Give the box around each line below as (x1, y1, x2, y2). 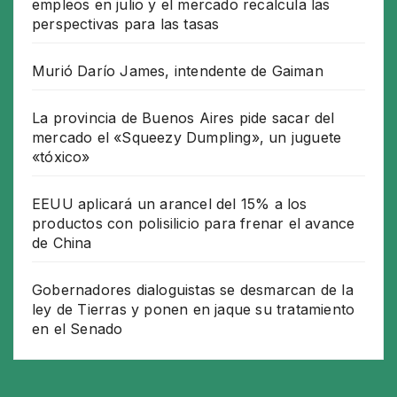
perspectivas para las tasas (32, 15, 220, 34)
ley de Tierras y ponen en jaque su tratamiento (32, 300, 355, 319)
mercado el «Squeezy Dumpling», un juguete (32, 128, 342, 147)
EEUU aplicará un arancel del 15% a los (32, 195, 307, 214)
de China (32, 234, 92, 253)
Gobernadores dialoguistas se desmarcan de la (32, 281, 354, 300)
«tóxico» (32, 148, 90, 167)
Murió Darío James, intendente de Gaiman (32, 62, 323, 81)
